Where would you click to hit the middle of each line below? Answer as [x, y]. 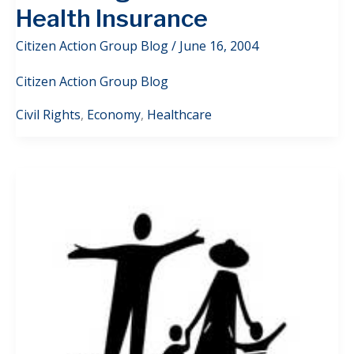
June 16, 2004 [219, 46]
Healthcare [179, 115]
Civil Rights [48, 115]
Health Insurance [112, 19]
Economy [114, 115]
